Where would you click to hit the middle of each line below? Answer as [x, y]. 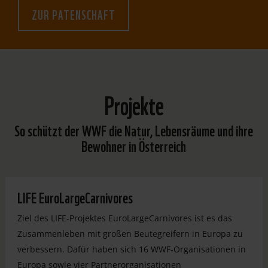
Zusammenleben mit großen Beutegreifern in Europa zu [130, 233]
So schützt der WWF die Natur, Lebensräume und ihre [134, 129]
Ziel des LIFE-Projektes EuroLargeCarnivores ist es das [124, 218]
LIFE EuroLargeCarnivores [75, 196]
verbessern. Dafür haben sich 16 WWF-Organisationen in [131, 249]
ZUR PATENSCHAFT [74, 14]
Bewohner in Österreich [134, 145]
